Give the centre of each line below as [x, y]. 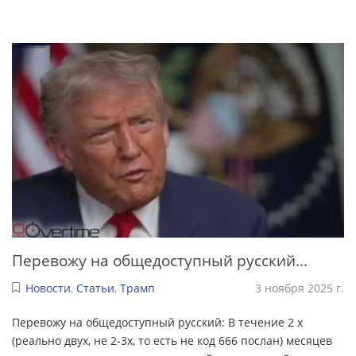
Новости [48, 288]
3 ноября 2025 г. [300, 288]
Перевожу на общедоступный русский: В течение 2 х [157, 322]
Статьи [95, 288]
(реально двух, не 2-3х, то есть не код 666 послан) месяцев [172, 340]
